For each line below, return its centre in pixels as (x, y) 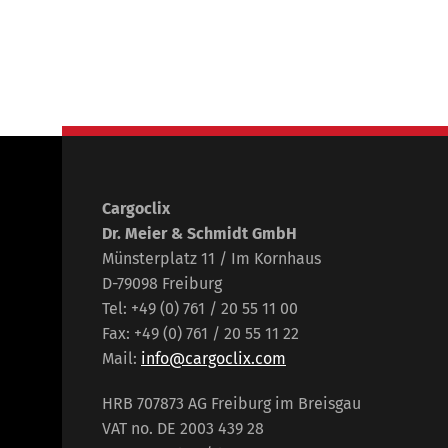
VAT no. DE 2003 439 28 (183, 429)
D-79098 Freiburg (162, 284)
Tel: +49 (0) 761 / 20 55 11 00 (200, 309)
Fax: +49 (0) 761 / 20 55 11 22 (200, 334)
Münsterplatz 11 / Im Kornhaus (211, 259)
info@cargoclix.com (213, 359)
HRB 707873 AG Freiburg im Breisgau (231, 404)
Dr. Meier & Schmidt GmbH (199, 234)
